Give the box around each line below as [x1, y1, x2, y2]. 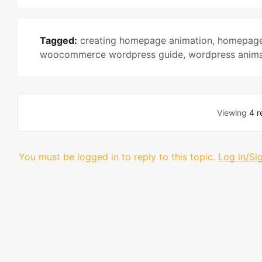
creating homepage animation [80, 35, 212, 46]
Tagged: [40, 35, 77, 46]
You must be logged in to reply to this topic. [19, 151, 215, 163]
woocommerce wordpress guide [40, 49, 183, 60]
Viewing [217, 108, 250, 118]
